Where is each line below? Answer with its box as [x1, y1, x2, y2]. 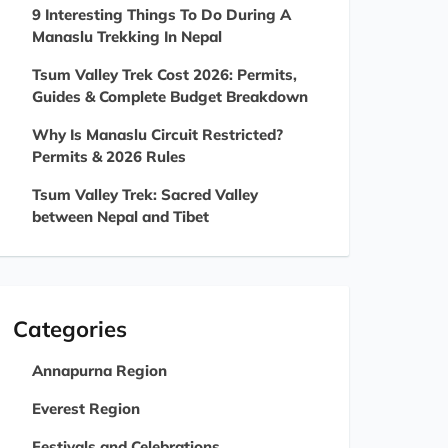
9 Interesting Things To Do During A [32, 5, 291, 24]
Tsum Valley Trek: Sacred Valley [32, 185, 258, 204]
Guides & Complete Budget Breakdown [32, 87, 308, 106]
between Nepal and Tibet [32, 207, 209, 226]
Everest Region [32, 399, 140, 418]
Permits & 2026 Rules [32, 147, 186, 166]
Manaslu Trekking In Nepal [32, 27, 222, 46]
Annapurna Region [32, 361, 167, 380]
